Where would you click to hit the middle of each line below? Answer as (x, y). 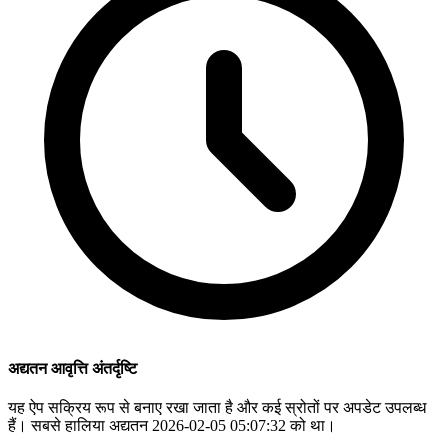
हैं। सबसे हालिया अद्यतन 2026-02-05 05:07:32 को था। (172, 426)
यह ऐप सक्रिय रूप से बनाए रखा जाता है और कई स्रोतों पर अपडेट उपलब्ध (217, 408)
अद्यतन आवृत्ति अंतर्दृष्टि (72, 369)
